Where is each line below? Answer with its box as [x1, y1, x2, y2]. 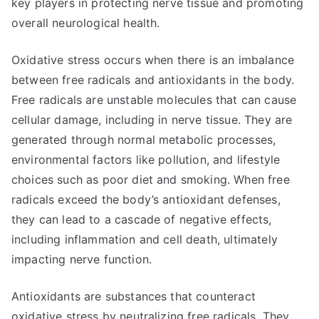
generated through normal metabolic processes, [11, 132, 276, 147]
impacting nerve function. [11, 252, 152, 266]
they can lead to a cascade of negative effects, [11, 212, 272, 226]
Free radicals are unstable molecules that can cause [11, 93, 297, 107]
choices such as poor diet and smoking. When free [11, 172, 290, 187]
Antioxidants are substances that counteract [11, 289, 256, 303]
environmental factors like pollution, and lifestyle [11, 152, 281, 167]
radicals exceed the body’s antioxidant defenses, [11, 192, 281, 206]
